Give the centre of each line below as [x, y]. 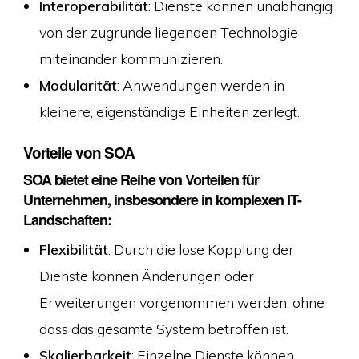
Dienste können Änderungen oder [146, 275]
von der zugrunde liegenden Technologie [168, 32]
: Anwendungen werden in [200, 85]
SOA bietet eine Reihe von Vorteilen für [141, 179]
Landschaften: [67, 219]
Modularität [78, 85]
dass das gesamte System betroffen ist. [163, 328]
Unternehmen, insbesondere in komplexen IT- [162, 199]
